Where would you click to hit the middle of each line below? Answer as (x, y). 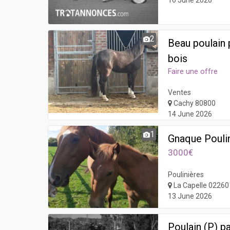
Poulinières (186, 175)
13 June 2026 (190, 196)
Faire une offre (193, 72)
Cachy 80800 (194, 103)
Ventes (180, 93)
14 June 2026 (190, 114)
